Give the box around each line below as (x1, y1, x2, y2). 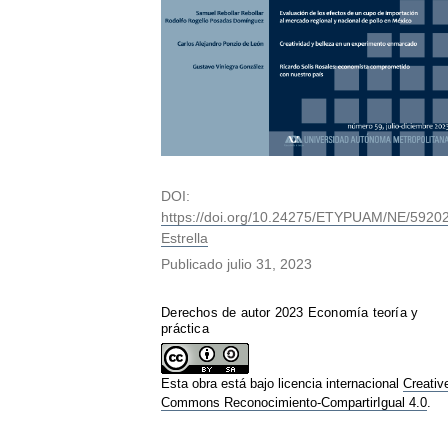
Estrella (161, 229, 209, 246)
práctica (161, 320, 209, 336)
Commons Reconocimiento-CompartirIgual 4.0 (161, 394, 428, 410)
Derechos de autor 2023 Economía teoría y (161, 304, 419, 320)
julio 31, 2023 (227, 255, 313, 272)
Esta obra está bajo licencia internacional (161, 375, 404, 391)
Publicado (161, 255, 228, 272)
